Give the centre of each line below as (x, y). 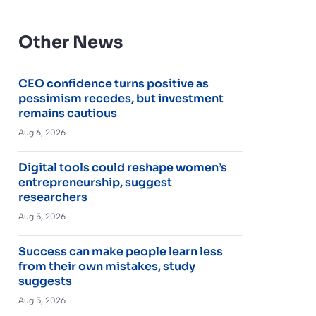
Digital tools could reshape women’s (122, 167)
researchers (53, 197)
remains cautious (67, 113)
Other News (70, 42)
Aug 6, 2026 (42, 132)
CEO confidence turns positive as (113, 83)
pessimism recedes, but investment (121, 98)
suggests (45, 281)
